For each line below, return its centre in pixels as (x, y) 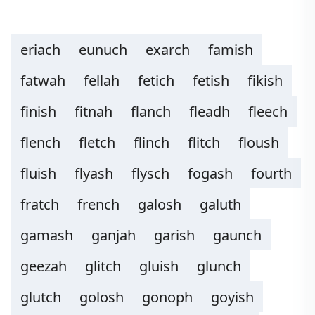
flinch (152, 142)
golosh (102, 297)
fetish (211, 81)
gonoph (167, 297)
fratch (40, 204)
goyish (232, 297)
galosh (160, 204)
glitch (103, 266)
